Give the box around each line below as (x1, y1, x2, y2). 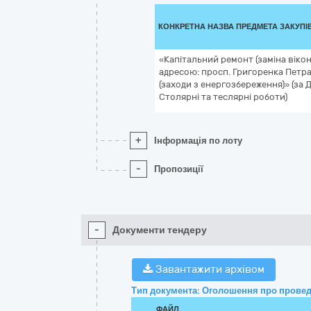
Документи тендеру (112, 224, 207, 236)
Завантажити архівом (153, 263, 264, 276)
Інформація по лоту (154, 135, 242, 146)
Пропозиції (154, 164, 203, 174)
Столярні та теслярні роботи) (159, 92, 287, 102)
